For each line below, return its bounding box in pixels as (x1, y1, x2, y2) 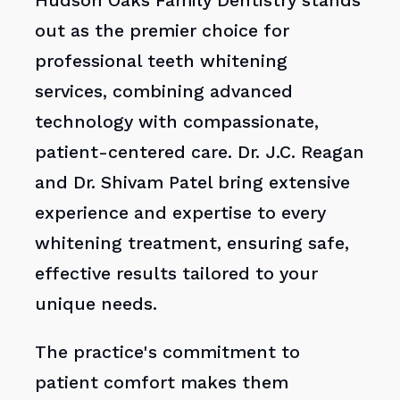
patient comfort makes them (35, 371, 289, 393)
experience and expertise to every (35, 203, 327, 223)
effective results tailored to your (35, 263, 319, 284)
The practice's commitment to (35, 341, 301, 362)
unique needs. (35, 294, 158, 314)
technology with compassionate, (35, 112, 320, 132)
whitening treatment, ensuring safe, (35, 233, 350, 254)
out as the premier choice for (35, 21, 290, 41)
